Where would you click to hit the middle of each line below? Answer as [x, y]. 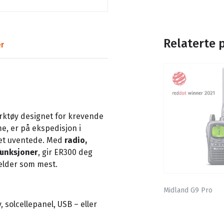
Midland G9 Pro [188, 190]
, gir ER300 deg [65, 152]
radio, [76, 140]
